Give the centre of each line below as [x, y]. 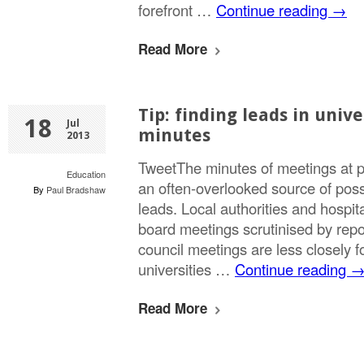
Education [86, 174]
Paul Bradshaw [76, 189]
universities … [186, 269]
